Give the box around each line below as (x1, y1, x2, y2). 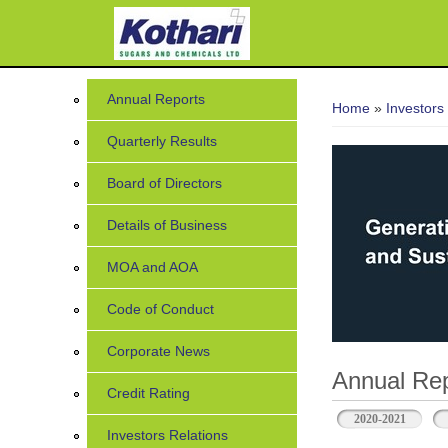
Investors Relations (107, 427, 228, 443)
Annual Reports (107, 91, 205, 107)
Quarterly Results (107, 133, 217, 149)
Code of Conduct (107, 301, 214, 317)
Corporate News (107, 343, 210, 359)
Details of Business (107, 217, 227, 233)
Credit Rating (107, 385, 190, 401)
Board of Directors (107, 175, 222, 191)
